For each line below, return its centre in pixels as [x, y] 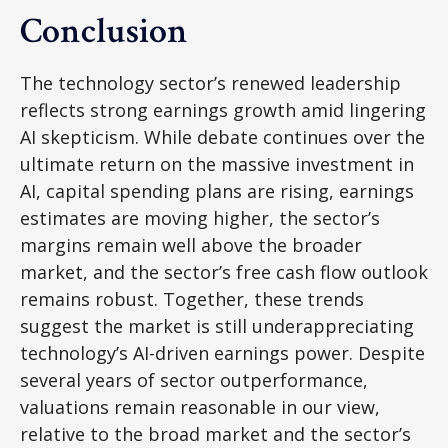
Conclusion [104, 31]
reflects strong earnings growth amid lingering [223, 109]
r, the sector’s [320, 217]
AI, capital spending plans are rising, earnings [217, 190]
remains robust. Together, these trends [192, 298]
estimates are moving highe [140, 217]
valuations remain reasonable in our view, [200, 406]
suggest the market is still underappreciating [217, 325]
